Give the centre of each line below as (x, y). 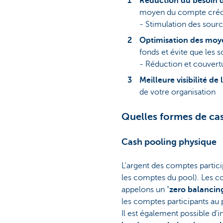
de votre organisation (177, 92)
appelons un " (145, 189)
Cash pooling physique (169, 142)
